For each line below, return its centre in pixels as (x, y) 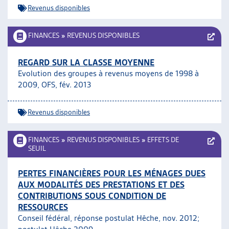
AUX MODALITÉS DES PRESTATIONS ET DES (101, 185)
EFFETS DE (163, 140)
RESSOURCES (43, 207)
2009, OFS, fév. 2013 (54, 85)
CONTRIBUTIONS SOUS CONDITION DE (92, 196)
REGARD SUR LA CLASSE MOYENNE (86, 62)
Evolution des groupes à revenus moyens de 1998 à (108, 73)
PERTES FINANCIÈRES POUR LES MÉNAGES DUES (112, 173)
